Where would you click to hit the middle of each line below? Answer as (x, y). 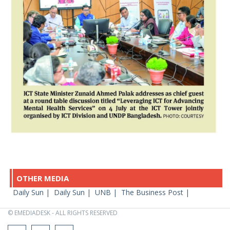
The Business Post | (156, 193)
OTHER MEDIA (43, 178)
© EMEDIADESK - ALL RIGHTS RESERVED (63, 213)
